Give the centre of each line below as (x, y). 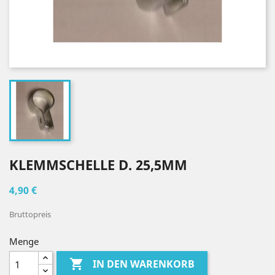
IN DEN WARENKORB (144, 264)
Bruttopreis (30, 214)
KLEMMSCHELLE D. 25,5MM (98, 165)
